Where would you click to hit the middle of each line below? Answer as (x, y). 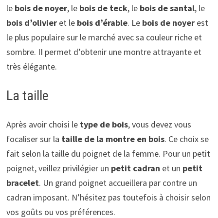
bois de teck (103, 8)
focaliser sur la (34, 139)
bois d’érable (102, 23)
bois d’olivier (31, 23)
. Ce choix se (186, 139)
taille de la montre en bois (113, 139)
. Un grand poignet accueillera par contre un (118, 183)
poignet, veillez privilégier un (58, 168)
